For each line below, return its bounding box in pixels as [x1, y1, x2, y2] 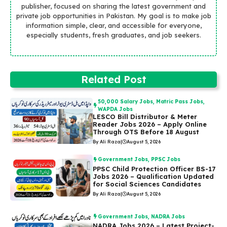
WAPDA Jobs [98, 105, 133, 112]
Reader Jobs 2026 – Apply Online [93, 120, 207, 128]
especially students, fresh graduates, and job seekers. [26, 31, 201, 40]
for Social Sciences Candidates [93, 179, 202, 188]
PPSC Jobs [151, 156, 181, 163]
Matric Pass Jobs [156, 98, 204, 105]
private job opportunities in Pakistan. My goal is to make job [16, 12, 211, 20]
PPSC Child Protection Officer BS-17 [93, 164, 216, 173]
